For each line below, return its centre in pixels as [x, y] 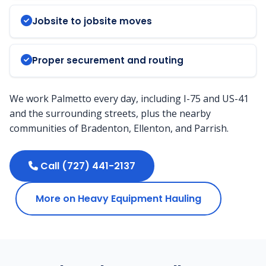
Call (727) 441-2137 [87, 166]
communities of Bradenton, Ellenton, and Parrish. [119, 128]
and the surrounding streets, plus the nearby [110, 113]
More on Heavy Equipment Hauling [118, 198]
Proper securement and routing [108, 60]
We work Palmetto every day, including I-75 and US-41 [129, 98]
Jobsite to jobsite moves [92, 21]
